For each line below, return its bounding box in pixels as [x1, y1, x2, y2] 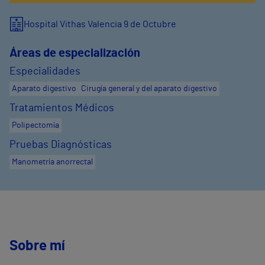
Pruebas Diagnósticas [9, 140, 112, 151]
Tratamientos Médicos [9, 103, 114, 114]
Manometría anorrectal [12, 158, 93, 167]
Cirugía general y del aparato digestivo [81, 85, 217, 93]
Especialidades [9, 66, 80, 77]
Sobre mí [9, 239, 65, 254]
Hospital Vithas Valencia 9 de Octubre [24, 20, 176, 30]
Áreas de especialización [9, 47, 140, 60]
